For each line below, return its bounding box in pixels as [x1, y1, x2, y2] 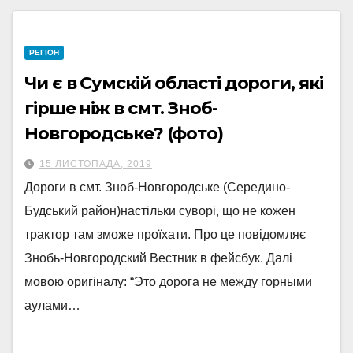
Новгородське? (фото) [24, 123, 223, 144]
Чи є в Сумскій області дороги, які [24, 72, 323, 94]
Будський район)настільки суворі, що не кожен [24, 204, 295, 217]
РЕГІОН [29, 48, 59, 57]
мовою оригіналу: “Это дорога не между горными [24, 275, 312, 288]
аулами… [24, 299, 80, 312]
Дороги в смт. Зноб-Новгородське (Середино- [24, 180, 290, 194]
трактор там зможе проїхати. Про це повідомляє [24, 228, 306, 241]
